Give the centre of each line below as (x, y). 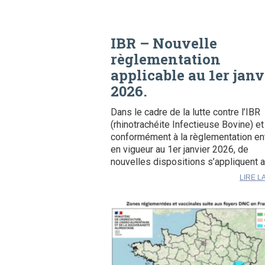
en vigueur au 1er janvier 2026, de (180, 150)
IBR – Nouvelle (164, 43)
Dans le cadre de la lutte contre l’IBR (185, 112)
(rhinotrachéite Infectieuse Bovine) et (187, 125)
